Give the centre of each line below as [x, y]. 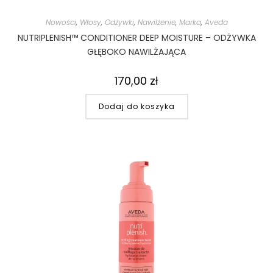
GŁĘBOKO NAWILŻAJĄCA [136, 51]
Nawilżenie [156, 22]
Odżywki [119, 22]
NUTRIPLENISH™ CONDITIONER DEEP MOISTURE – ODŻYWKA [136, 37]
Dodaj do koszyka [136, 106]
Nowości [61, 22]
